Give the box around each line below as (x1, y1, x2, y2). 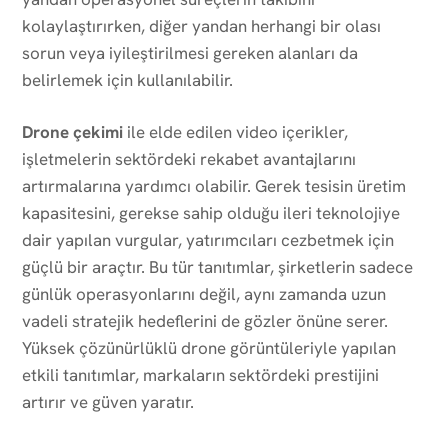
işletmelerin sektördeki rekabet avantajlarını (22, 147, 356, 170)
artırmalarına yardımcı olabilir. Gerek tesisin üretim (22, 174, 406, 197)
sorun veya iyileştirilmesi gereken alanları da (22, 41, 358, 64)
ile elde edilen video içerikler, (123, 120, 348, 143)
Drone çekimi (22, 120, 123, 143)
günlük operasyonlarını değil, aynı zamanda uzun (22, 282, 386, 305)
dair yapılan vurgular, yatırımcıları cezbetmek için (22, 228, 394, 251)
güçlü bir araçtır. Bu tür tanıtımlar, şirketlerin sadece (22, 255, 413, 278)
